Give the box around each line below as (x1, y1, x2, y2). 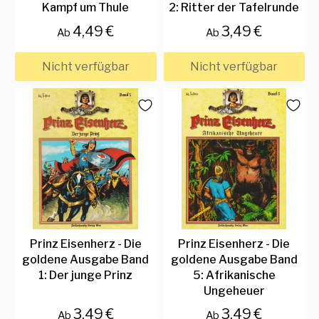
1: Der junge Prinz (38, 268, 133, 282)
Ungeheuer (203, 283, 265, 298)
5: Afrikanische (192, 268, 276, 282)
